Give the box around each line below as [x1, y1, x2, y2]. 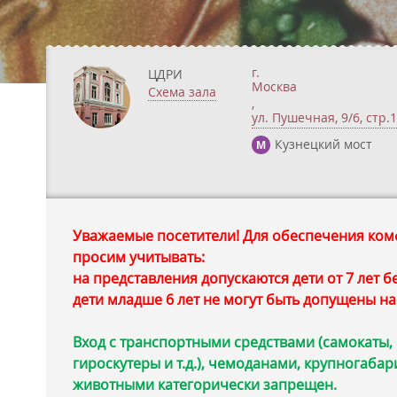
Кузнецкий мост [275, 136, 372, 152]
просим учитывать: [73, 247, 205, 267]
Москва [252, 78, 297, 95]
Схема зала [148, 83, 216, 100]
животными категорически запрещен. [73, 375, 337, 394]
